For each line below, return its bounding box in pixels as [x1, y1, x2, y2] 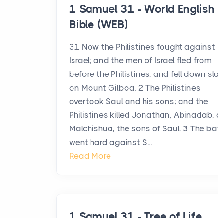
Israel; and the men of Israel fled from [69, 55, 212, 65]
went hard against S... [69, 137, 152, 147]
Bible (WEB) [69, 18, 128, 31]
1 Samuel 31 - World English [69, 2, 215, 16]
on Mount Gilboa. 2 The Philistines [69, 83, 200, 92]
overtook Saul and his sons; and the [69, 96, 208, 106]
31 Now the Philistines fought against [69, 42, 215, 52]
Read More [69, 151, 111, 161]
